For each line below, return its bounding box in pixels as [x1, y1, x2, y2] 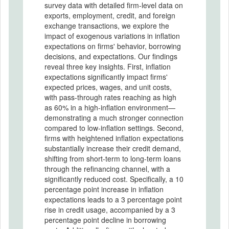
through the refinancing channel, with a [44, 163, 170, 174]
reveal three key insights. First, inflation [44, 61, 171, 72]
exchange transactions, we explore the [44, 20, 169, 31]
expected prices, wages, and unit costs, [44, 81, 172, 92]
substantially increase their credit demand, [44, 143, 181, 153]
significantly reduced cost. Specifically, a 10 [44, 173, 184, 184]
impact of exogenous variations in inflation [44, 30, 180, 41]
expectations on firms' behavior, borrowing [44, 40, 181, 51]
